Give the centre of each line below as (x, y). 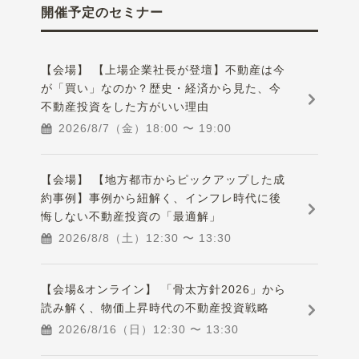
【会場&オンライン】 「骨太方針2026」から (164, 290)
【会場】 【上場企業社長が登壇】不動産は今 (163, 70)
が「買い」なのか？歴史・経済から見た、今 (161, 89)
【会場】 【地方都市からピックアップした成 (163, 180)
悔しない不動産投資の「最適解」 (131, 217)
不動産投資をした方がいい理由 (125, 107)
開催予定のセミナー (103, 13)
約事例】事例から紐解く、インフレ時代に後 (161, 198)
